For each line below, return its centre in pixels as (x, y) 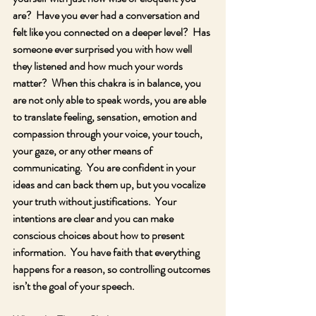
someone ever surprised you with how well (103, 49)
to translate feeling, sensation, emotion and (106, 117)
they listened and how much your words (99, 66)
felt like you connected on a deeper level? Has (113, 32)
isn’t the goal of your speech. (76, 286)
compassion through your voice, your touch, (109, 134)
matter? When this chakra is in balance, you (108, 83)
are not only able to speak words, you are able (110, 100)
